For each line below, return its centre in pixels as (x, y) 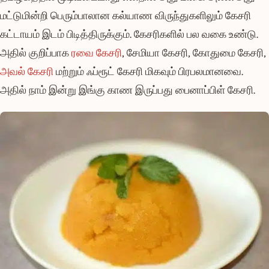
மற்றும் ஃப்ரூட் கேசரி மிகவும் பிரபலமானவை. (148, 71)
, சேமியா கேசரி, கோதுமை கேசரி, (194, 53)
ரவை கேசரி (97, 53)
